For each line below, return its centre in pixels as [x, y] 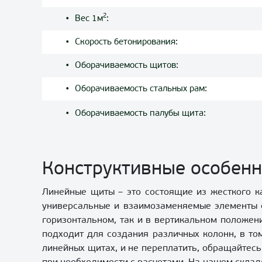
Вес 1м [89, 19]
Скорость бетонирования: [126, 42]
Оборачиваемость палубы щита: [140, 114]
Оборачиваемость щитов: [127, 66]
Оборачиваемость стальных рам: [141, 89]
